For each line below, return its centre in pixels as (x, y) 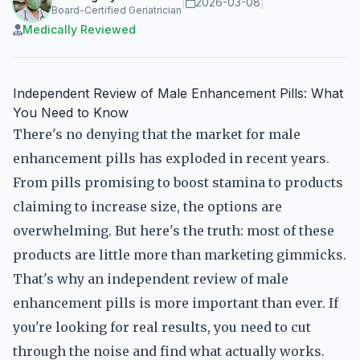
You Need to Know (71, 112)
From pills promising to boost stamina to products (178, 182)
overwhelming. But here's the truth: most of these (174, 231)
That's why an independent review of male (151, 279)
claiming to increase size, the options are (147, 207)
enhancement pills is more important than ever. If (176, 303)
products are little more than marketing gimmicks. (180, 255)
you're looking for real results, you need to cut (162, 327)
